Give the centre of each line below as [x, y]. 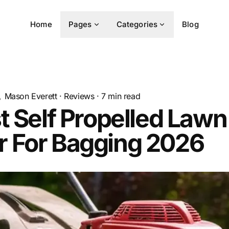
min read [123, 96]
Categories [137, 24]
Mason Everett [31, 96]
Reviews [79, 96]
